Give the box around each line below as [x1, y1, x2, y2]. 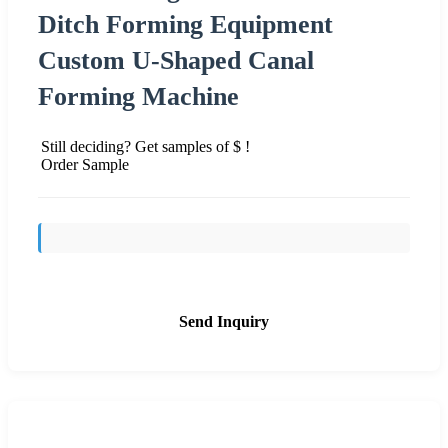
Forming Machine [38, 81, 239, 111]
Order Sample [41, 155, 129, 173]
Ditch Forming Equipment [38, 9, 333, 39]
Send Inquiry [179, 312, 269, 330]
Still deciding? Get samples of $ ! [41, 137, 250, 155]
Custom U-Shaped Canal [38, 45, 314, 75]
